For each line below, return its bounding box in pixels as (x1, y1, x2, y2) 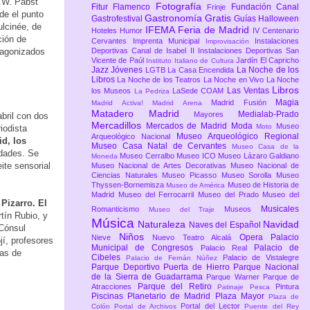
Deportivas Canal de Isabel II (91, 46, 198, 55)
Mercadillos (91, 120, 146, 131)
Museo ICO (176, 152, 219, 161)
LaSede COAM (172, 86, 227, 95)
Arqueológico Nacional (91, 132, 176, 141)
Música (91, 216, 138, 231)
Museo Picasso (162, 171, 221, 180)
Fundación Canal (230, 2, 300, 12)
